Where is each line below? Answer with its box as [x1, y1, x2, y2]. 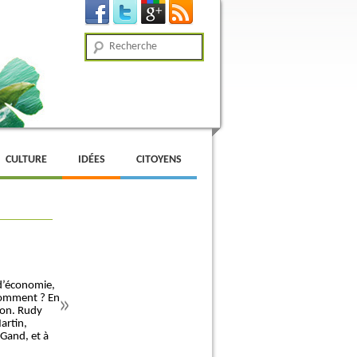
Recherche [86, 37, 135, 49]
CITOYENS [136, 154, 182, 166]
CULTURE [6, 154, 47, 166]
